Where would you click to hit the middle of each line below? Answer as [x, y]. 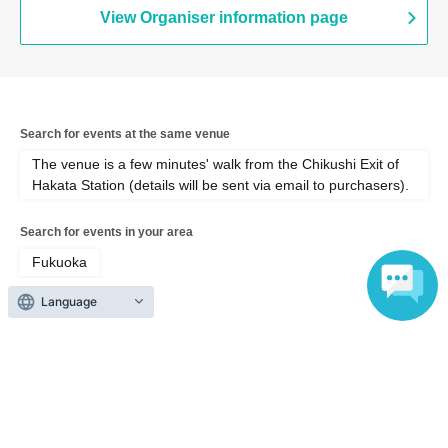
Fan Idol [58, 339]
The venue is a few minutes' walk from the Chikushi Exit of [215, 164]
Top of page [236, 436]
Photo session [152, 339]
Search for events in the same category [132, 309]
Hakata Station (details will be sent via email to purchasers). [220, 185]
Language [69, 301]
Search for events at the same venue [125, 134]
